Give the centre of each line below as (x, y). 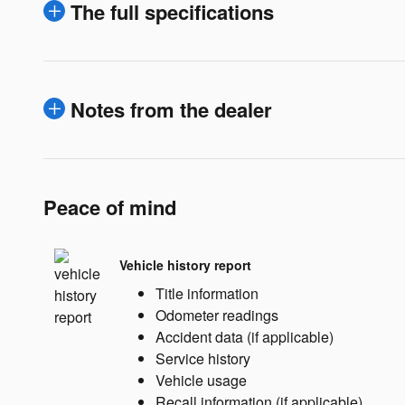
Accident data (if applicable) (245, 336)
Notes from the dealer (171, 109)
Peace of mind (110, 207)
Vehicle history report (185, 265)
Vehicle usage (201, 380)
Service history (203, 358)
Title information (207, 293)
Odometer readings (217, 315)
